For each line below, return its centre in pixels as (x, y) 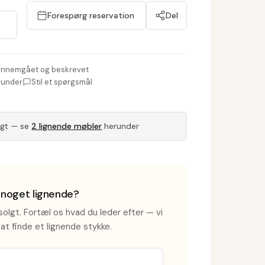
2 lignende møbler (67, 126)
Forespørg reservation (91, 15)
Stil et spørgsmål (62, 82)
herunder (121, 126)
